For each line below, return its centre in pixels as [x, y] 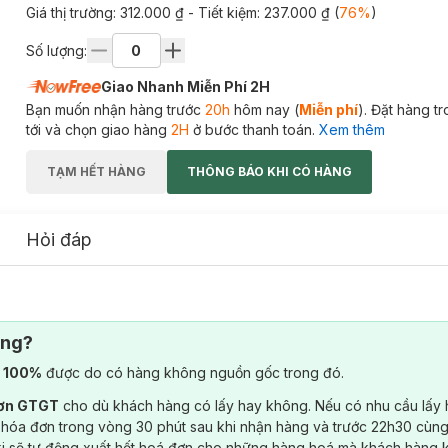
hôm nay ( [264, 109]
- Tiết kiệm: [225, 12]
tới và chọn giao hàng [98, 129]
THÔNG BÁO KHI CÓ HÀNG [269, 171]
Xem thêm [351, 129]
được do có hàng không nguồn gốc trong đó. [193, 372]
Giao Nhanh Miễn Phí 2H [185, 86]
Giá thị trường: [72, 12]
